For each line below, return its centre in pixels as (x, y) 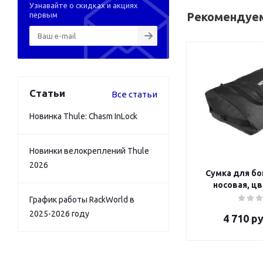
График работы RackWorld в (82, 199)
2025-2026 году (59, 213)
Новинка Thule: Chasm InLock (83, 116)
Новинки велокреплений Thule (89, 151)
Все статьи (134, 94)
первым (43, 14)
